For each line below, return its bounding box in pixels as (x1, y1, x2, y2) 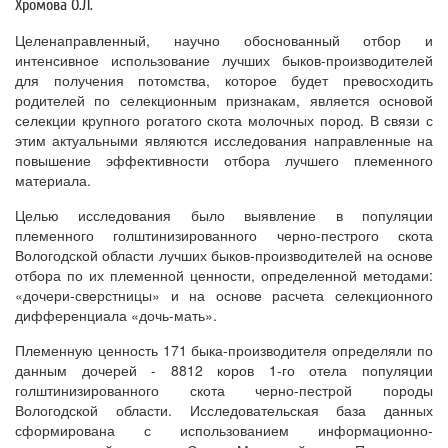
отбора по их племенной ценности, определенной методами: (15, 265, 433, 286)
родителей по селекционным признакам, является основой (15, 90, 433, 111)
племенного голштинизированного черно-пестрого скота (15, 225, 433, 246)
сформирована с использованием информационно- (15, 420, 433, 441)
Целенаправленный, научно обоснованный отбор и (15, 30, 433, 51)
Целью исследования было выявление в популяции (15, 205, 433, 226)
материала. (15, 170, 91, 191)
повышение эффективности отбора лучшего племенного (15, 150, 433, 171)
